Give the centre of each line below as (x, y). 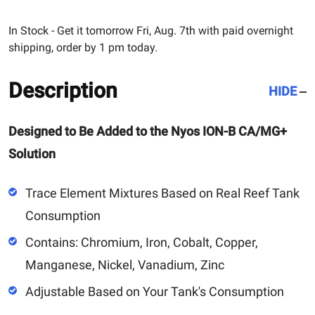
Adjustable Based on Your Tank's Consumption (155, 291)
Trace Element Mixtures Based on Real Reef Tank (162, 193)
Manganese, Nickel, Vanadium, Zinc (125, 264)
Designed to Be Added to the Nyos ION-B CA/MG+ (148, 131)
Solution (32, 153)
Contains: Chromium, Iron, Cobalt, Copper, (142, 242)
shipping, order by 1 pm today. (83, 47)
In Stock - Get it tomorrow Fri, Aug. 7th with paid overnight (151, 30)
